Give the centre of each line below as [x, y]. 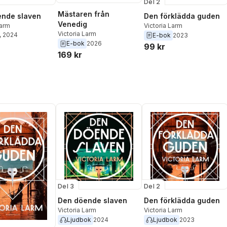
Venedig [72, 24]
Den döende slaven [92, 201]
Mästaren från [84, 14]
